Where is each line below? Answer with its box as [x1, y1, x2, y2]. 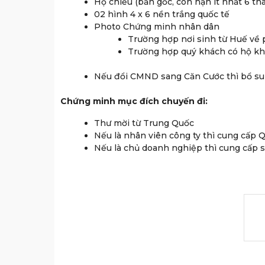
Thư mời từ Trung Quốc [94, 118, 194, 129]
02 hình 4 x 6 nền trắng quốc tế [94, 9, 230, 20]
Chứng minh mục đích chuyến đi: [60, 96, 208, 107]
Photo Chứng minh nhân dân [94, 21, 219, 33]
